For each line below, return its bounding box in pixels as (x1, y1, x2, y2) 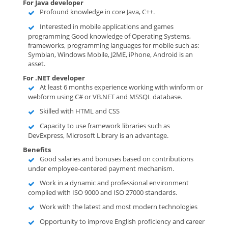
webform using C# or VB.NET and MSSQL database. (28, 92, 182, 101)
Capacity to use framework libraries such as (40, 121, 170, 130)
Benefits (23, 145, 51, 154)
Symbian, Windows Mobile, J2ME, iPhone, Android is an (28, 50, 193, 59)
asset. (28, 59, 45, 68)
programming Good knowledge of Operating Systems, (28, 32, 191, 41)
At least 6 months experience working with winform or (40, 82, 203, 92)
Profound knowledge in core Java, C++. (40, 7, 155, 16)
